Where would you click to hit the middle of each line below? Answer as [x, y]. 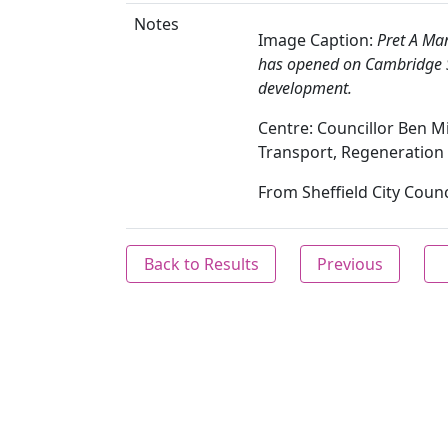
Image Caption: [317, 40]
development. [305, 88]
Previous [350, 264]
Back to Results [201, 264]
